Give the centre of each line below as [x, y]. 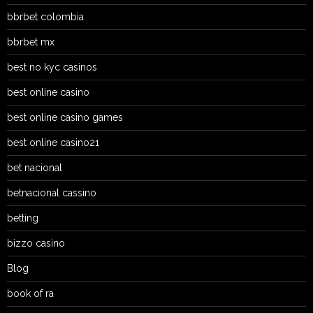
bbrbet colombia [45, 16]
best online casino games [65, 117]
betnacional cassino [52, 192]
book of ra [30, 293]
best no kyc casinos [52, 67]
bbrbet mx [31, 42]
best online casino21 [53, 142]
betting [23, 218]
